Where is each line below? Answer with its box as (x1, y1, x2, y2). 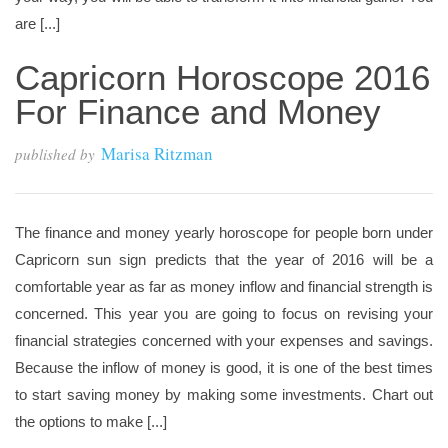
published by (15, 144, 95, 164)
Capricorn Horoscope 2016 (15, 58, 430, 97)
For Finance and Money (15, 92, 381, 131)
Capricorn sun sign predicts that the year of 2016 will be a (15, 251, 433, 268)
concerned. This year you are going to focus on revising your (15, 305, 433, 322)
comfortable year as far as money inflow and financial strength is (15, 278, 433, 295)
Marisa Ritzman (101, 142, 213, 165)
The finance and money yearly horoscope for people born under (15, 224, 433, 241)
